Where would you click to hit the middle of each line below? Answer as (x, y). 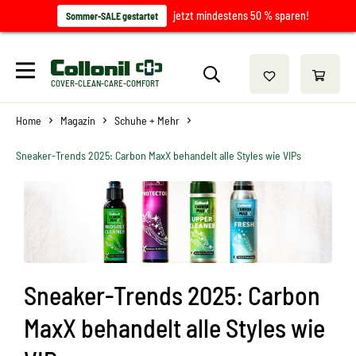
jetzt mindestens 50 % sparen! (241, 15)
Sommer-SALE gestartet (112, 16)
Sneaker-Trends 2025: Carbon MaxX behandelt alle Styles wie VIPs (159, 155)
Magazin (78, 120)
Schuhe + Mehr (147, 120)
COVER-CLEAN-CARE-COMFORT (106, 83)
